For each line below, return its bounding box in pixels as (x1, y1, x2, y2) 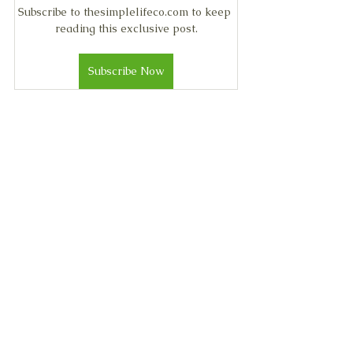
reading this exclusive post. (54, 20, 198, 35)
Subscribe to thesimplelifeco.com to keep (18, 4, 234, 19)
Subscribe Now (88, 63, 164, 78)
